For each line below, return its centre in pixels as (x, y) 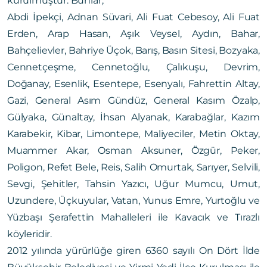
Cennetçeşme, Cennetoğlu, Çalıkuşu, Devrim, (133, 67)
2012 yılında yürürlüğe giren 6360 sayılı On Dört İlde (133, 250)
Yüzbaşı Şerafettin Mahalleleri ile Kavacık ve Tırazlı (133, 217)
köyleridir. (31, 234)
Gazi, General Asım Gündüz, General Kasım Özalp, (133, 100)
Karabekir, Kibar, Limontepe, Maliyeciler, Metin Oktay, (133, 133)
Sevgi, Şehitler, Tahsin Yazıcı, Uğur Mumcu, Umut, (133, 184)
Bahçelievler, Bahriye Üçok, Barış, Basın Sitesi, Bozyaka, (133, 50)
